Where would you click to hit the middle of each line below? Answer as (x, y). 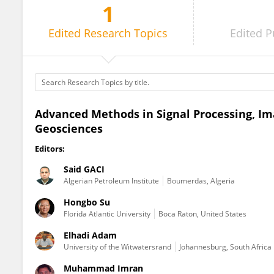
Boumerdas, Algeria (201, 181)
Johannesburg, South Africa (225, 247)
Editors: (50, 149)
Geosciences (69, 128)
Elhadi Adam (90, 235)
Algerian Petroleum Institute (111, 181)
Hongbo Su (87, 202)
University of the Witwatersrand (117, 247)
